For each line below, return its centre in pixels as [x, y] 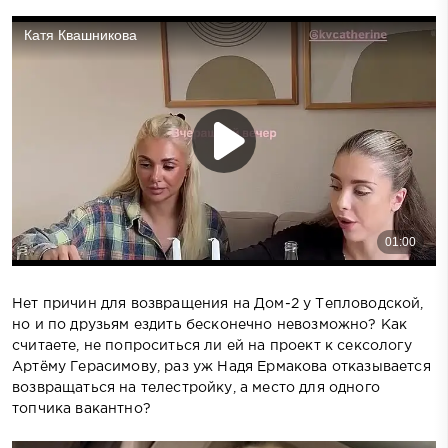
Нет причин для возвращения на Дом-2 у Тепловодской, [218, 303]
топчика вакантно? [81, 408]
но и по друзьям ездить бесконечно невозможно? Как [210, 324]
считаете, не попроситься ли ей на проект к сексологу [212, 345]
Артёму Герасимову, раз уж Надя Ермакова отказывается [221, 366]
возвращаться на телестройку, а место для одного [196, 387]
